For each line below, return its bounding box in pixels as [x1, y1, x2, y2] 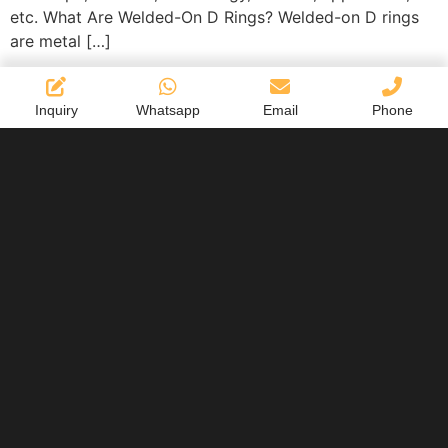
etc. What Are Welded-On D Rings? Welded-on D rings [10, 6, 419, 27]
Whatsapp [136, 101, 200, 118]
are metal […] [10, 30, 111, 51]
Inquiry [34, 101, 78, 118]
